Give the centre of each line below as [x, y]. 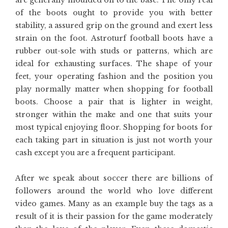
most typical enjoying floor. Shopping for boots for [114, 127]
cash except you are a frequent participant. [95, 153]
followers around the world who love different [114, 191]
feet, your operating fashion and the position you [114, 77]
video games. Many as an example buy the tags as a [114, 204]
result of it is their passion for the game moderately [114, 217]
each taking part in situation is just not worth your [114, 140]
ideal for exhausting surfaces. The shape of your [114, 64]
